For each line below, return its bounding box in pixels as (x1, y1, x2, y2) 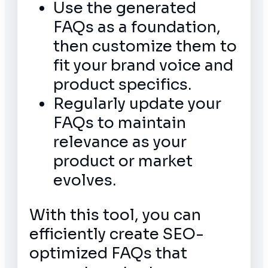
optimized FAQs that (29, 243, 187, 263)
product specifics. (53, 75, 191, 95)
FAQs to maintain (53, 113, 186, 133)
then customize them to (53, 36, 237, 56)
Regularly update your (53, 94, 221, 114)
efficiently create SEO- (29, 224, 204, 243)
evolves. (53, 170, 116, 190)
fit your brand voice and (53, 56, 233, 75)
